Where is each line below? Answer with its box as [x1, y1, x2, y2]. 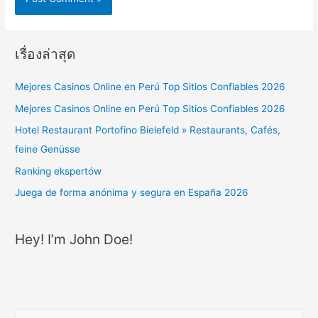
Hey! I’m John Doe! [15, 231, 133, 248]
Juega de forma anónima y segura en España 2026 [15, 186, 249, 198]
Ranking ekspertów [15, 165, 102, 177]
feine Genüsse [15, 143, 81, 155]
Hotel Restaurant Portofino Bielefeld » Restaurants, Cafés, [15, 124, 281, 136]
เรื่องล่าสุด [15, 45, 76, 63]
